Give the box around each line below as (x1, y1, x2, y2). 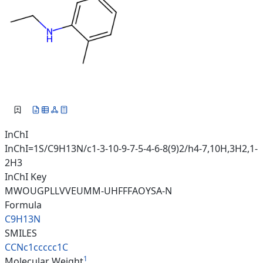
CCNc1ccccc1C (5, 241, 68, 254)
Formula (5, 198, 42, 212)
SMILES (5, 227, 37, 240)
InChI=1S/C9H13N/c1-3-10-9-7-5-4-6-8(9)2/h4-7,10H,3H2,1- (5, 142, 258, 156)
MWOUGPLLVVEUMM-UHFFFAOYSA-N (5, 184, 172, 198)
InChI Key (5, 170, 46, 184)
